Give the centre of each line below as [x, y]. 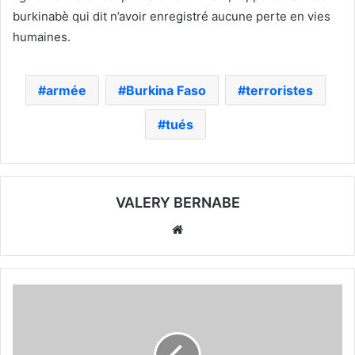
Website [209, 228]
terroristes [279, 90]
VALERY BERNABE [177, 202]
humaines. [42, 36]
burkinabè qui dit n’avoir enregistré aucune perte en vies [172, 16]
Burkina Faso [166, 90]
